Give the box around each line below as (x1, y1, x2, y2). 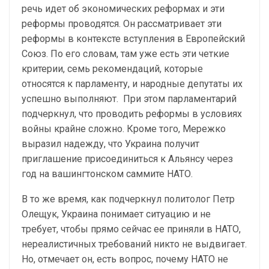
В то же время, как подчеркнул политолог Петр (22, 193, 235, 205)
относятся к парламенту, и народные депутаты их (22, 78, 243, 90)
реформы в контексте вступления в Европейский (22, 33, 245, 45)
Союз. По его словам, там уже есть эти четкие (22, 48, 229, 60)
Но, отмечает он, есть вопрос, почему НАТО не (22, 253, 228, 265)
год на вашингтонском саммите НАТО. (22, 168, 193, 180)
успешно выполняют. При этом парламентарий (22, 93, 237, 105)
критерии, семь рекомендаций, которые (22, 63, 203, 75)
